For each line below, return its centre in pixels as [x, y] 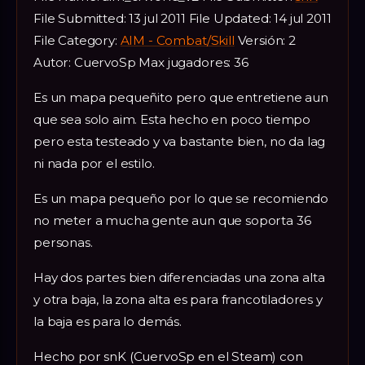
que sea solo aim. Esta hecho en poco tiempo [172, 119]
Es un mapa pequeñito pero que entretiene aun [181, 97]
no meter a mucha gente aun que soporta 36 [172, 220]
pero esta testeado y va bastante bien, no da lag [180, 141]
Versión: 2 [265, 40]
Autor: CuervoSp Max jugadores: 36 [141, 62]
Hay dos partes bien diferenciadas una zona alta [179, 277]
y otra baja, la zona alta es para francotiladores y [178, 299]
